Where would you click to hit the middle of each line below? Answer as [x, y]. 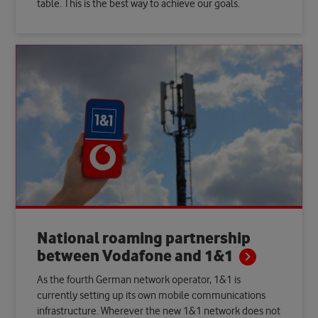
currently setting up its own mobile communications [152, 296]
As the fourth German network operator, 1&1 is [139, 280]
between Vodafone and [121, 257]
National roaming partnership [144, 239]
